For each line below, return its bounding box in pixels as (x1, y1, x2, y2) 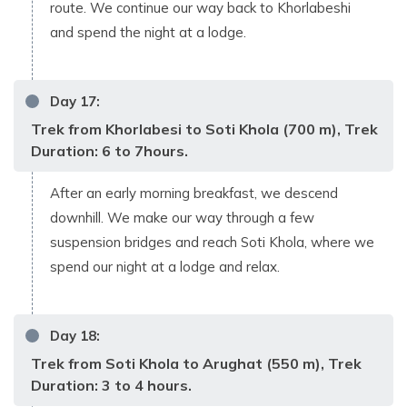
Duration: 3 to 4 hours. (31, 375, 192, 394)
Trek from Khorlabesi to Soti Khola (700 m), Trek (31, 119, 378, 138)
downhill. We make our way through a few (50, 208, 314, 226)
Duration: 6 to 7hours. (31, 141, 188, 160)
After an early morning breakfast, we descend (50, 184, 338, 202)
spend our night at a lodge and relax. (50, 257, 283, 275)
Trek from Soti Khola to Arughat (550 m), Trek (31, 353, 362, 372)
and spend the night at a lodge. (50, 23, 250, 41)
